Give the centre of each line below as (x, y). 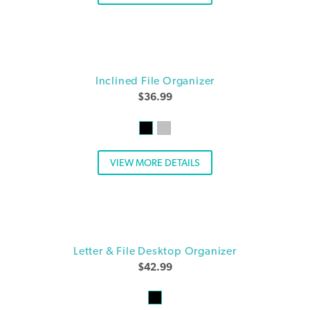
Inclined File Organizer (155, 81)
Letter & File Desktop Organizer (155, 250)
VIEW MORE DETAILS (155, 162)
